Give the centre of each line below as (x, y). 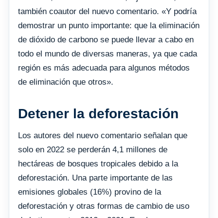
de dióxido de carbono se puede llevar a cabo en (106, 39)
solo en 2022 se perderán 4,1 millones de (93, 149)
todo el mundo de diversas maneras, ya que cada (108, 54)
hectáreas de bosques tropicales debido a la (98, 163)
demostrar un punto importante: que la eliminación (109, 25)
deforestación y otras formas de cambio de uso (104, 206)
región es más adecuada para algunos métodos (104, 68)
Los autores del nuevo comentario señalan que (103, 135)
